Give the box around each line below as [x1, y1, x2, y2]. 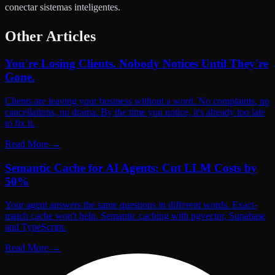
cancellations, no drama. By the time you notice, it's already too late [5, 106, 265, 117]
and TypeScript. [5, 222, 66, 233]
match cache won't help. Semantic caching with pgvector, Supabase [5, 211, 266, 222]
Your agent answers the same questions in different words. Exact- [5, 199, 257, 211]
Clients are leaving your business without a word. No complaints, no [5, 95, 269, 106]
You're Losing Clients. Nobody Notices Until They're [5, 57, 268, 71]
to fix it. [5, 117, 35, 128]
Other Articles [5, 28, 96, 45]
